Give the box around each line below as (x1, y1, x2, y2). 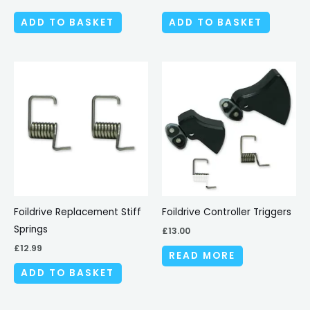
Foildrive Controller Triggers (162, 205, 291, 219)
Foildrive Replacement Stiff (14, 205, 141, 219)
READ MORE (169, 249, 236, 263)
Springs (14, 222, 48, 236)
